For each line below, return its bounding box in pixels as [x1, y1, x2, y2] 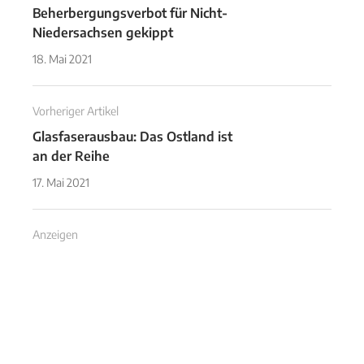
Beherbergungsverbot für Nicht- [32, 5, 227, 21]
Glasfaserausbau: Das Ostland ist [32, 128, 232, 145]
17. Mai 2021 [32, 175, 89, 189]
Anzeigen [32, 227, 78, 241]
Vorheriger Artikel [32, 104, 119, 118]
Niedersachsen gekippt [32, 24, 173, 41]
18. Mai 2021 [32, 52, 92, 66]
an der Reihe [32, 148, 110, 164]
